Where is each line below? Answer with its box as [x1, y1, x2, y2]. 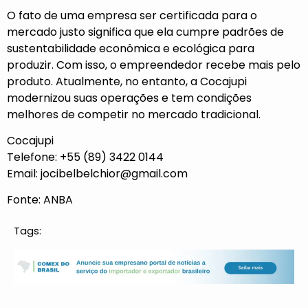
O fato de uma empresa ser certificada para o [7, 7, 257, 23]
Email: [7, 165, 41, 181]
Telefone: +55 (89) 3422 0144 [7, 148, 164, 165]
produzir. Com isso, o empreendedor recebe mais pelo [7, 56, 300, 73]
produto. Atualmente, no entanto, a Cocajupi [7, 73, 247, 89]
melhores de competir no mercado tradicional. [7, 106, 261, 122]
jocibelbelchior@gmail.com [41, 165, 188, 181]
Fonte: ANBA [7, 192, 73, 208]
